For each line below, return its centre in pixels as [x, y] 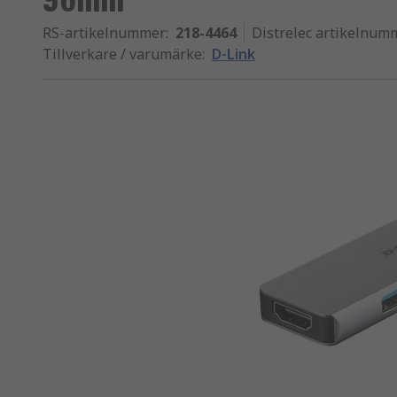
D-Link [234, 54]
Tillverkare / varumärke [122, 54]
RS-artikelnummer [104, 33]
